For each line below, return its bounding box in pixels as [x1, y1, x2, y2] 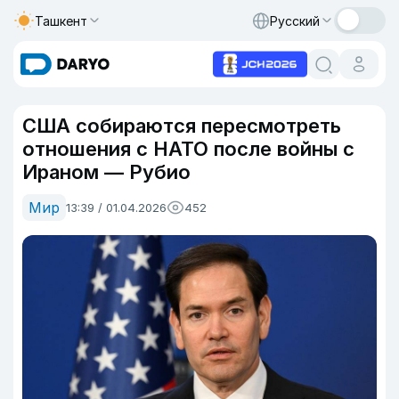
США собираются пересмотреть [22, 114, 341, 137]
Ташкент [35, 12, 87, 28]
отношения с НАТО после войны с [22, 137, 354, 160]
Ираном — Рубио [22, 160, 191, 183]
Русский [270, 12, 320, 28]
